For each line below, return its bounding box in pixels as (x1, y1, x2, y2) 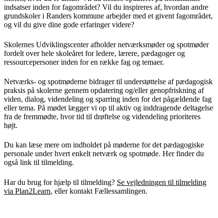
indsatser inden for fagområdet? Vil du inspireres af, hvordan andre (4, 3, 208, 12)
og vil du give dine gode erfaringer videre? (4, 20, 134, 29)
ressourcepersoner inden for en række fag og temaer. (4, 57, 164, 66)
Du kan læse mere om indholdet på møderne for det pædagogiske (4, 141, 204, 149)
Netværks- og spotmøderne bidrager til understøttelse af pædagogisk (4, 77, 213, 86)
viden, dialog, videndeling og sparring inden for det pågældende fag (4, 94, 212, 103)
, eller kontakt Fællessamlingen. (51, 186, 147, 195)
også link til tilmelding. (4, 158, 74, 167)
